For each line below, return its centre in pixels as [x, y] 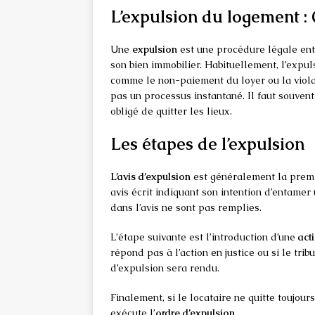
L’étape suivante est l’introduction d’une [204, 237]
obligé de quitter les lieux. [171, 111]
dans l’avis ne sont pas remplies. [186, 208]
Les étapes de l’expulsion [207, 144]
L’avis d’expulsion [150, 177]
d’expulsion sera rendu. [165, 268]
